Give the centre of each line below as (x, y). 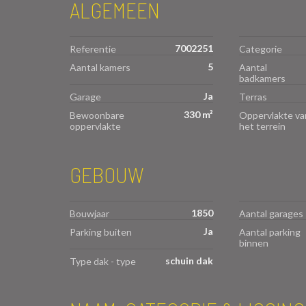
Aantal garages (271, 213)
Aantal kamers (100, 67)
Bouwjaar (89, 213)
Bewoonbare (97, 115)
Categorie (260, 48)
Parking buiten (101, 232)
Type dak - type (103, 261)
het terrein (262, 126)
